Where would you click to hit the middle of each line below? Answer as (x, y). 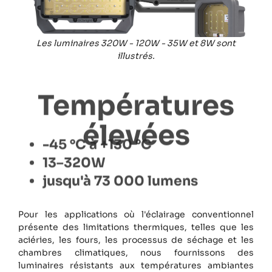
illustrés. (136, 56)
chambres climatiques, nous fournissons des (136, 252)
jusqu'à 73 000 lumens (120, 192)
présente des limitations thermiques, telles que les (136, 227)
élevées (136, 124)
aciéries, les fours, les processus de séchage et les (136, 240)
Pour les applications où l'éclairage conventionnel (136, 214)
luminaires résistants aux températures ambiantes (136, 265)
